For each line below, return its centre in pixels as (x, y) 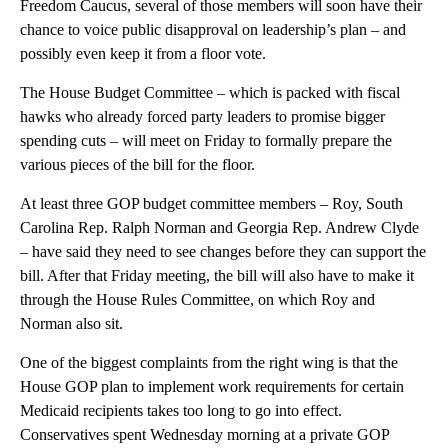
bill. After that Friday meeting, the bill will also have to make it (217, 275)
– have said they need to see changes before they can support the (223, 251)
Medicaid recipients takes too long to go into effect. (181, 410)
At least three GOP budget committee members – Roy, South (211, 203)
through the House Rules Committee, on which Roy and (197, 299)
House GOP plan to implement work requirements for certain (212, 386)
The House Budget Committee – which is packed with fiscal (210, 92)
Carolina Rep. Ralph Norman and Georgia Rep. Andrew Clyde (219, 227)
